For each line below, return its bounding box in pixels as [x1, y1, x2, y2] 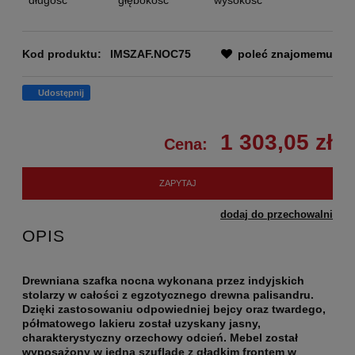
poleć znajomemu [238, 47, 333, 60]
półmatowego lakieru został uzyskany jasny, [22, 317, 261, 330]
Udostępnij [38, 87, 84, 97]
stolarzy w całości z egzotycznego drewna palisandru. [22, 288, 314, 302]
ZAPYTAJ [158, 178, 197, 189]
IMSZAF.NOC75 [110, 47, 191, 60]
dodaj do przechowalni [220, 208, 333, 220]
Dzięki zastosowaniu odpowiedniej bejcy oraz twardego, [22, 303, 326, 316]
